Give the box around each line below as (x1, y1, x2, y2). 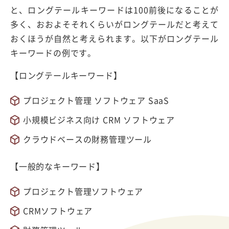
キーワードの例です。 (10, 46, 96, 59)
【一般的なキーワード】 (10, 159, 105, 172)
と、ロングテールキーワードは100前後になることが (10, 3, 219, 16)
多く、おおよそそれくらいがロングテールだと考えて (10, 17, 219, 30)
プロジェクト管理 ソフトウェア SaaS (23, 94, 170, 106)
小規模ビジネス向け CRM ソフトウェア (23, 113, 175, 126)
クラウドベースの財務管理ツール (23, 132, 152, 145)
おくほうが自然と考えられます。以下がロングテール (10, 32, 219, 44)
